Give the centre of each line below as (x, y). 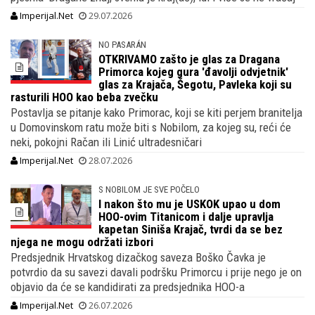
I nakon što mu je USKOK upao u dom (190, 204)
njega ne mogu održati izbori (82, 242)
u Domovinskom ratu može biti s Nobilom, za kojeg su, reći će (151, 127)
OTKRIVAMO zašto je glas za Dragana (189, 59)
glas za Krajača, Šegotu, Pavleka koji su (195, 84)
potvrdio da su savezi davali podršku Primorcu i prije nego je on (156, 272)
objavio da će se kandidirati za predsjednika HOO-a (128, 287)
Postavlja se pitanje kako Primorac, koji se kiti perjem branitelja (156, 112)
